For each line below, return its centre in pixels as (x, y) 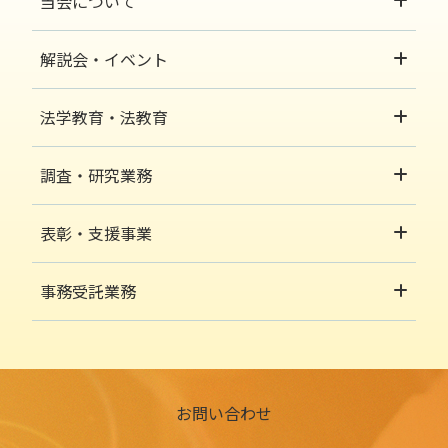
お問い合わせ (224, 412)
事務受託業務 (88, 290)
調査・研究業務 (96, 174)
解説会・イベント (104, 58)
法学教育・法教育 (104, 116)
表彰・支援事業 (96, 232)
